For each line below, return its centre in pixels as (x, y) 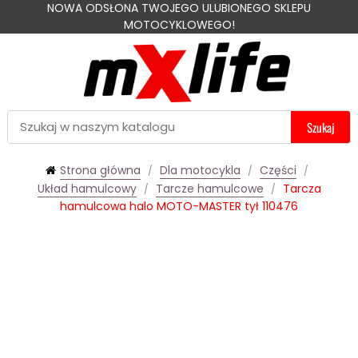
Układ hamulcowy (87, 188)
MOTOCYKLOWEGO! (179, 25)
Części (278, 170)
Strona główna (100, 170)
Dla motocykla (200, 170)
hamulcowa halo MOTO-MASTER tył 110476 (179, 206)
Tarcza (302, 188)
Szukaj (320, 127)
